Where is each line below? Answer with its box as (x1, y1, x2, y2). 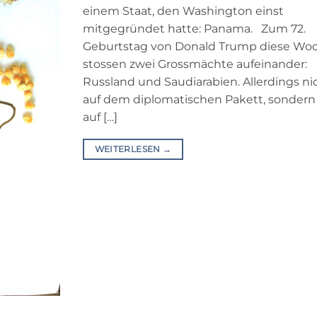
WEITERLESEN (94, 144, 163, 155)
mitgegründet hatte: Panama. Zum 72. (83, 22, 306, 36)
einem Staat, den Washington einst (83, 4, 284, 18)
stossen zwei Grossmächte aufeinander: (83, 57, 308, 71)
